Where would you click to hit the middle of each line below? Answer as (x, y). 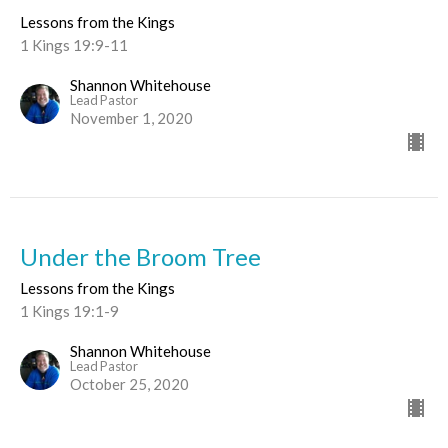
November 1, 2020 (131, 118)
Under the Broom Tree (140, 256)
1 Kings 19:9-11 (74, 45)
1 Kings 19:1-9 (69, 311)
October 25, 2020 (129, 384)
